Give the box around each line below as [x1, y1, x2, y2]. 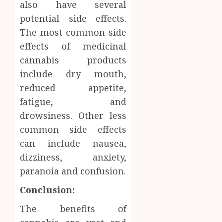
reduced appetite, [20, 81, 127, 94]
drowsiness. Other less [20, 109, 127, 121]
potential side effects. [20, 12, 127, 24]
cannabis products [20, 54, 127, 66]
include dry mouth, [20, 67, 127, 80]
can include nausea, [20, 137, 127, 149]
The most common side [20, 26, 127, 38]
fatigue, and [20, 95, 127, 108]
